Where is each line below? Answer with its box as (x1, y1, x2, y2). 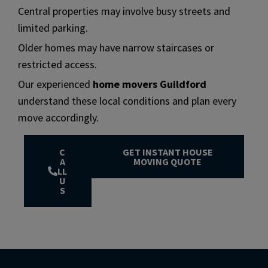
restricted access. (18, 57, 97, 71)
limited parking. (18, 20, 88, 35)
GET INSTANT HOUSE (122, 145, 213, 158)
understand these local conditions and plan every (18, 93, 236, 108)
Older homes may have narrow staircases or (18, 40, 214, 54)
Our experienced (18, 77, 93, 91)
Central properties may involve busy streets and (18, 4, 230, 18)
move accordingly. (18, 110, 99, 124)
